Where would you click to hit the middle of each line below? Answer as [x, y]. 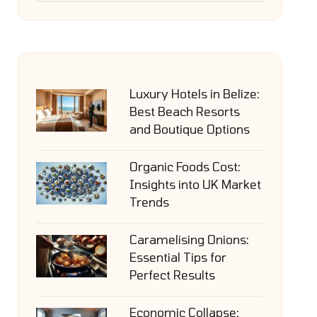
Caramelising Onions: [189, 239]
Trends [149, 202]
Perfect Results [172, 275]
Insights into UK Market [195, 184]
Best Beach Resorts [184, 111]
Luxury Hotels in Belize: [194, 93]
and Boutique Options [189, 129]
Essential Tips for [178, 257]
